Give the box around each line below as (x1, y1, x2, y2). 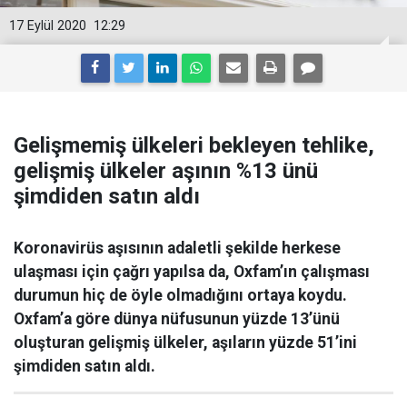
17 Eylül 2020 (9, 18, 86, 34)
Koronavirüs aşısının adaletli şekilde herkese (14, 239, 341, 257)
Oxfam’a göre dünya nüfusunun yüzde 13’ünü (14, 310, 340, 328)
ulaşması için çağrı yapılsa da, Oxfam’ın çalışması (14, 263, 370, 281)
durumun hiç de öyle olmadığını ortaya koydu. (14, 286, 347, 304)
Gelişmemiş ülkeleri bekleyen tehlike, (14, 133, 374, 158)
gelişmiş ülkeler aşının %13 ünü (14, 158, 318, 184)
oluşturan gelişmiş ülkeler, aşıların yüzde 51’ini (14, 333, 357, 352)
